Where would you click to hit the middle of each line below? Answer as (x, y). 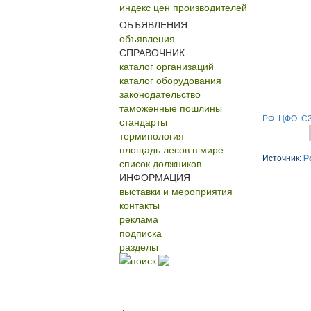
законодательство (160, 94)
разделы (139, 246)
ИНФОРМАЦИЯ (155, 177)
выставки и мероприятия (176, 191)
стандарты (143, 121)
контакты (140, 205)
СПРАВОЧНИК (152, 52)
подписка (141, 233)
